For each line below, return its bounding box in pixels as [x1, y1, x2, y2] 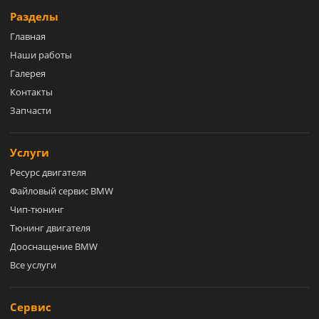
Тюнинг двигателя [10, 221, 90, 234]
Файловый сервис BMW [10, 184, 113, 197]
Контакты [10, 85, 53, 98]
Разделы [10, 9, 58, 23]
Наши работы [10, 48, 72, 61]
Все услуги [10, 258, 56, 271]
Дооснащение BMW [10, 239, 98, 253]
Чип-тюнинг [10, 202, 64, 216]
